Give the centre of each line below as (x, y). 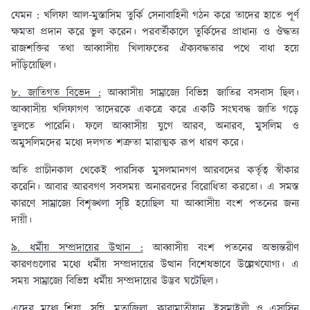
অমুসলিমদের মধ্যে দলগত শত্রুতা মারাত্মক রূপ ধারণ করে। (129, 143)
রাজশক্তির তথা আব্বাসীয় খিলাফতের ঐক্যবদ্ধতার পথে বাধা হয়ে (155, 49)
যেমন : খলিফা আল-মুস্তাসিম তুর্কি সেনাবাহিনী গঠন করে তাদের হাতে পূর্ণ (155, 16)
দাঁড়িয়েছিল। (34, 66)
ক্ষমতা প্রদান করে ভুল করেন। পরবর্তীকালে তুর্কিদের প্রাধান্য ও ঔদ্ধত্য (155, 33)
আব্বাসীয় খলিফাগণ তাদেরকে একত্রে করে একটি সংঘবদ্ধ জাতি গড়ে (155, 110)
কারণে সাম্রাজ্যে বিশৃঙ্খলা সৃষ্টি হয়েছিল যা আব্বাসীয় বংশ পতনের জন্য (155, 204)
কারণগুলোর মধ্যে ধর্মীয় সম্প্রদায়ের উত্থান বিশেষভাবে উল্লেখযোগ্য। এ (155, 265)
